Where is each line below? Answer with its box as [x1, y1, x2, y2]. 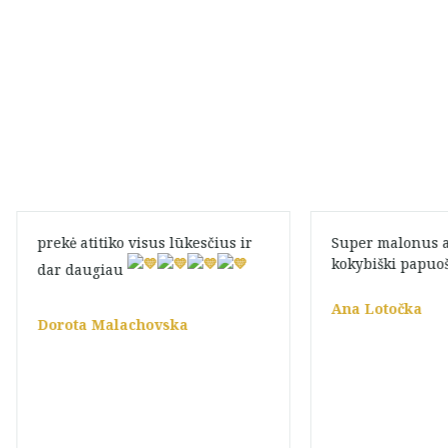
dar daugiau [36, 260, 127, 280]
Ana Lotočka [331, 299, 423, 318]
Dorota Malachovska [36, 315, 188, 334]
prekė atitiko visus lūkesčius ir [36, 233, 252, 252]
